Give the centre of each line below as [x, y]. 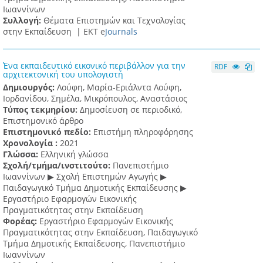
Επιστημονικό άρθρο [43, 121]
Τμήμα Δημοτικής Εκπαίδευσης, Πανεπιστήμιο [94, 244]
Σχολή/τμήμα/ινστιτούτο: [58, 166]
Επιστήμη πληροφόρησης [143, 132]
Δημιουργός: [30, 87]
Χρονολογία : [31, 143]
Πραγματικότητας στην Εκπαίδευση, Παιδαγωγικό [100, 232]
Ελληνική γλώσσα [75, 154]
